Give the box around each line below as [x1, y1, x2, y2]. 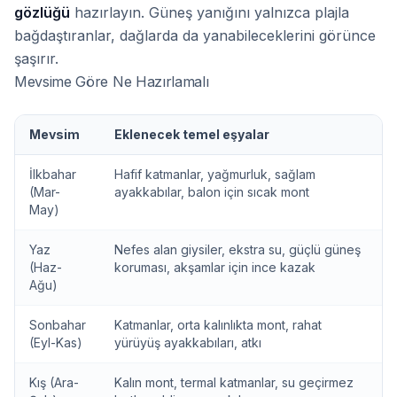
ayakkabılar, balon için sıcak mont [114, 184, 309, 199]
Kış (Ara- [29, 375, 79, 390]
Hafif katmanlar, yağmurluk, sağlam [114, 167, 315, 182]
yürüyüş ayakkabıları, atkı [114, 335, 261, 350]
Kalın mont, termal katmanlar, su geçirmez [114, 375, 354, 390]
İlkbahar [29, 167, 76, 182]
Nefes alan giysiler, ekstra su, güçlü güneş [114, 242, 361, 257]
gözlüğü [14, 4, 70, 21]
